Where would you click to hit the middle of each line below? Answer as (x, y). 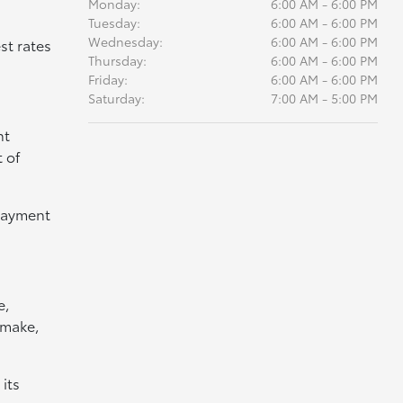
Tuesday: (114, 22)
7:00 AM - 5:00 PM (324, 98)
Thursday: (117, 60)
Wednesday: (125, 41)
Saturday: (116, 98)
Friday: (107, 79)
